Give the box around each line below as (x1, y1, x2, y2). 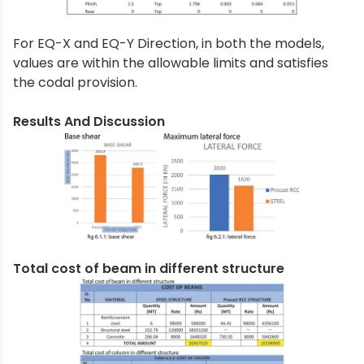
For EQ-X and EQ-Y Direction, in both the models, (13, 33, 324, 53)
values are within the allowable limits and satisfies (13, 53, 328, 72)
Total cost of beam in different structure (13, 259, 284, 279)
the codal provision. (13, 72, 137, 92)
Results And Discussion (13, 111, 165, 131)
